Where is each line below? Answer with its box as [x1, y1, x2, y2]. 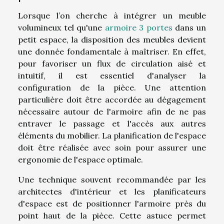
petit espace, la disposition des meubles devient [18, 34, 206, 44]
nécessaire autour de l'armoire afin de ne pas [18, 106, 206, 116]
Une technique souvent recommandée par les [18, 174, 206, 184]
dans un [172, 22, 206, 32]
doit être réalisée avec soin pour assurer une [18, 142, 206, 152]
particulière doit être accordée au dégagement [18, 94, 206, 104]
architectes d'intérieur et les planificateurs [18, 186, 206, 196]
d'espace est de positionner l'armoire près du [18, 198, 206, 208]
